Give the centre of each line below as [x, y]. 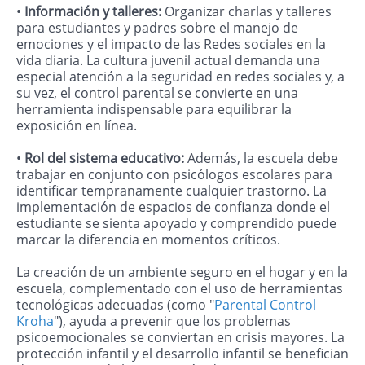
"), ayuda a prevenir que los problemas [172, 321]
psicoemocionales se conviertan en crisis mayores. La [180, 338]
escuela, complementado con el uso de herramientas [180, 289]
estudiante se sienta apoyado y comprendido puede [176, 224]
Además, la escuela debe [263, 158]
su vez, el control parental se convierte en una [157, 93]
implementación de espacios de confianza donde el [173, 207]
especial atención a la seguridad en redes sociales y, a [180, 77]
